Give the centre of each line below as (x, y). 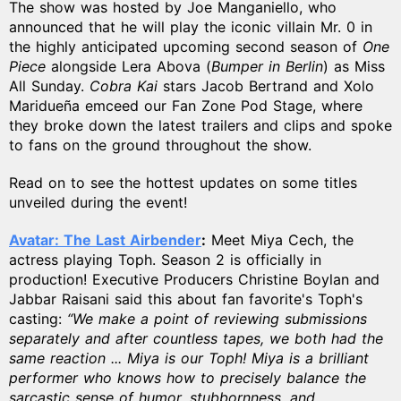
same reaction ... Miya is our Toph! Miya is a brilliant (189, 358)
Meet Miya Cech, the (280, 239)
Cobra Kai (126, 85)
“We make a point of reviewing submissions (217, 318)
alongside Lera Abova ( (131, 66)
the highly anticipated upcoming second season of (186, 46)
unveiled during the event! (98, 202)
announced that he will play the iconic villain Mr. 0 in (191, 26)
